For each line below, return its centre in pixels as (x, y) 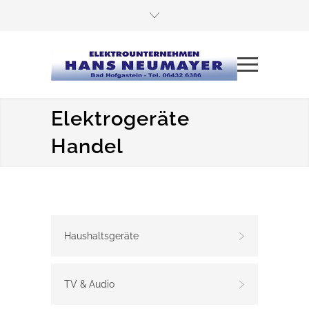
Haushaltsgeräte (101, 236)
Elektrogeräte (120, 119)
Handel (87, 147)
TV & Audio (89, 285)
